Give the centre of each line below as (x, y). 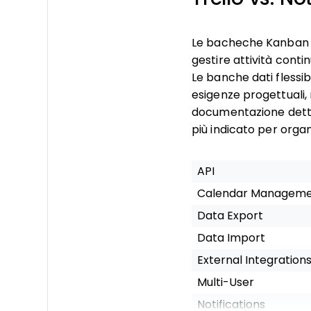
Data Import (231, 238)
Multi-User (226, 282)
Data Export (230, 216)
